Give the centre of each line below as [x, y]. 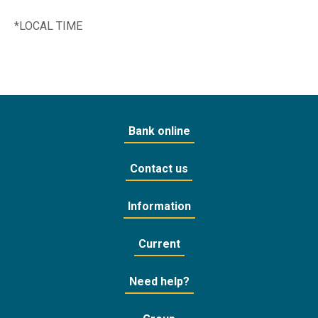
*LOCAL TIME [48, 26]
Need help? [159, 281]
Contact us [159, 169]
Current [159, 244]
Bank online [159, 131]
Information [159, 206]
